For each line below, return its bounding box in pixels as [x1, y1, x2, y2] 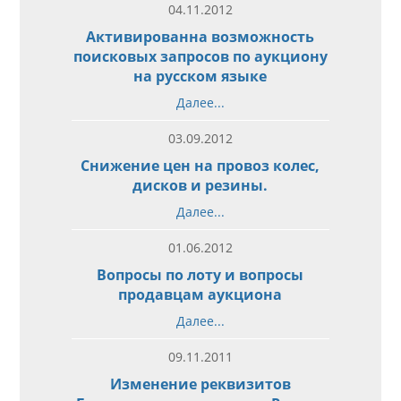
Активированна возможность [86, 26, 315, 47]
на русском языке [133, 65, 268, 86]
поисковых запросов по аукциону [73, 46, 328, 66]
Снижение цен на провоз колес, [81, 155, 320, 175]
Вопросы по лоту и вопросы [97, 264, 304, 285]
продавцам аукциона [118, 284, 283, 304]
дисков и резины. [132, 175, 269, 195]
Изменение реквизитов [109, 373, 291, 394]
